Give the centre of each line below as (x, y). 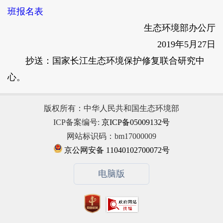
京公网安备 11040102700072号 (116, 150)
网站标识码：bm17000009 (111, 136)
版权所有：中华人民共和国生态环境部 (111, 108)
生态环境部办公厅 (180, 28)
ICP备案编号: (77, 122)
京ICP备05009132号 (136, 122)
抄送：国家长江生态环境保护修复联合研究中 (106, 61)
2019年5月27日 (187, 45)
